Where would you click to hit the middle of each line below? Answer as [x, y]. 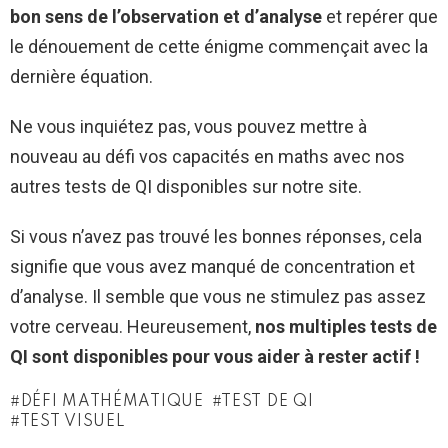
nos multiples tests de [346, 327]
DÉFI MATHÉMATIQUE [112, 402]
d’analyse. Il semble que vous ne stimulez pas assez [218, 297]
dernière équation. [81, 77]
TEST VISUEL [72, 422]
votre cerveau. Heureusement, [132, 327]
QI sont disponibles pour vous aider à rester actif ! [215, 357]
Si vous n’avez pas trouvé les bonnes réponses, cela [216, 237]
